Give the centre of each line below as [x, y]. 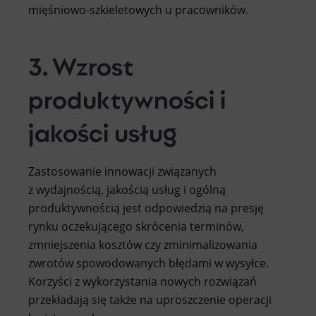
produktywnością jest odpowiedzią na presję [146, 208]
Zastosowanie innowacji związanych [122, 171]
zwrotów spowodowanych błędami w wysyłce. [148, 263]
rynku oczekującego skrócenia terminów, [136, 226]
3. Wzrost [81, 65]
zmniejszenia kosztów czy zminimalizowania [143, 244]
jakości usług [103, 131]
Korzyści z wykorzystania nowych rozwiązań [142, 281]
